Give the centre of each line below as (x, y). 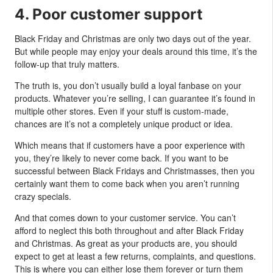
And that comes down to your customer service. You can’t (125, 217)
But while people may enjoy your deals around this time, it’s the (136, 51)
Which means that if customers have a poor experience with (130, 145)
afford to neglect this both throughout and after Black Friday (129, 230)
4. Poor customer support (109, 14)
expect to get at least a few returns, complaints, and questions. (135, 256)
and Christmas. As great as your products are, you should (126, 243)
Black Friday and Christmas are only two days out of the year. (133, 38)
